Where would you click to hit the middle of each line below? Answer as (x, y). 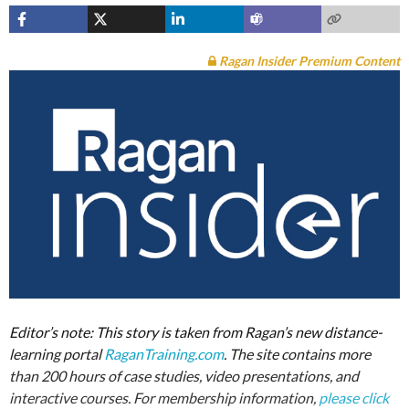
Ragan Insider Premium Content (308, 61)
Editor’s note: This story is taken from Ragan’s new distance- (196, 331)
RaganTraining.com (164, 353)
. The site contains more (297, 353)
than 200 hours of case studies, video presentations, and (184, 375)
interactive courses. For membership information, (163, 397)
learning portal (57, 353)
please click (354, 397)
